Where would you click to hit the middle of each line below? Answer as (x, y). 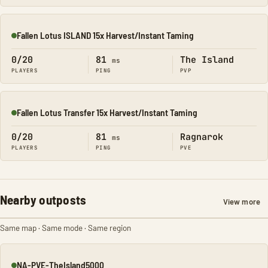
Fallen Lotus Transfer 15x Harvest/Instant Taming (107, 112)
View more (241, 202)
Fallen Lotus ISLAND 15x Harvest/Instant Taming (105, 35)
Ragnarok (202, 137)
